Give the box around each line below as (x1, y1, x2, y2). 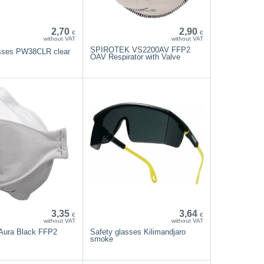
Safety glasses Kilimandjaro (90, 227, 186, 236)
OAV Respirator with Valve (90, 52, 180, 61)
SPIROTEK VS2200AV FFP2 (90, 45, 190, 54)
